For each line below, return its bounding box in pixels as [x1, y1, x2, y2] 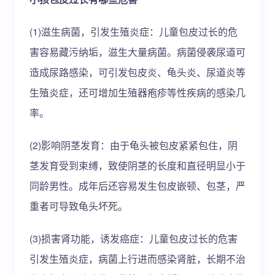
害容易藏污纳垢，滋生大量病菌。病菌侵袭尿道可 [29, 45, 246, 59]
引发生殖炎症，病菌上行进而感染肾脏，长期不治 [29, 252, 246, 266]
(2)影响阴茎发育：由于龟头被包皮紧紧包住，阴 [29, 138, 238, 152]
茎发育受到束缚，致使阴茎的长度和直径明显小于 [29, 158, 246, 172]
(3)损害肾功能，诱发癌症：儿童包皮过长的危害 [29, 231, 238, 246]
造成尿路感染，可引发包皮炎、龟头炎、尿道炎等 [29, 65, 246, 79]
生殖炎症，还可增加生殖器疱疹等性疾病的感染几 [29, 85, 246, 99]
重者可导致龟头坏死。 [29, 199, 128, 213]
